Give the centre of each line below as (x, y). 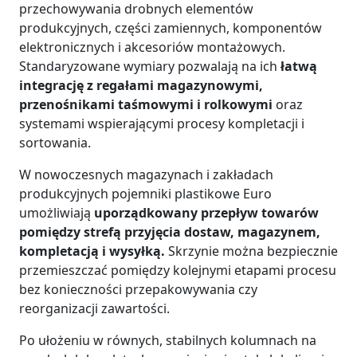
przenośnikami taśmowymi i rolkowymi (147, 105)
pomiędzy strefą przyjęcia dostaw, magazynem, (170, 232)
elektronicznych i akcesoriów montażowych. (152, 47)
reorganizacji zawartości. (94, 309)
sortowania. (57, 143)
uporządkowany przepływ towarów (206, 213)
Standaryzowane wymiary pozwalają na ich (150, 67)
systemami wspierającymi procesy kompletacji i (162, 124)
